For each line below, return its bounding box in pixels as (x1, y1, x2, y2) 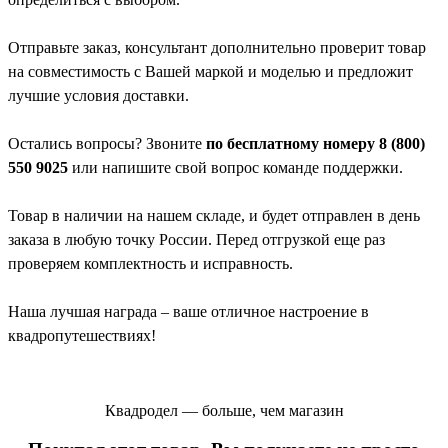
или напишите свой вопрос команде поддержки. (68, 159, 403, 177)
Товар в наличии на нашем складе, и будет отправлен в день (8, 207, 420, 225)
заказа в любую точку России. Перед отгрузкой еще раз (8, 231, 385, 249)
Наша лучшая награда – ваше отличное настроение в (8, 303, 369, 321)
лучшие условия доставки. (8, 87, 189, 105)
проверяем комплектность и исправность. (8, 255, 293, 273)
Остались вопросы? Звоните (8, 135, 206, 153)
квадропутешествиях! (8, 327, 156, 345)
